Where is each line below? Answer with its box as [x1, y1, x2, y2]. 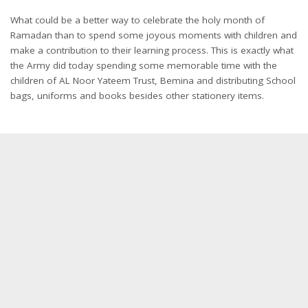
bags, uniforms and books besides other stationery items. [10, 89, 264, 102]
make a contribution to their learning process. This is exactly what [10, 43, 294, 56]
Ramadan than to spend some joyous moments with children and [10, 28, 297, 41]
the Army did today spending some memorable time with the [10, 58, 277, 71]
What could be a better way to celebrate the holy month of [10, 13, 265, 26]
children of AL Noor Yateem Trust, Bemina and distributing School [10, 74, 296, 87]
